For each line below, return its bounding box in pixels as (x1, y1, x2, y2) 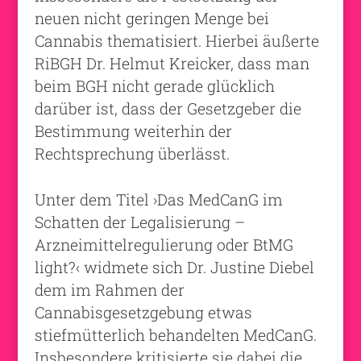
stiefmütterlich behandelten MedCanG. (34, 324, 317, 345)
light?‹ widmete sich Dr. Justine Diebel (34, 256, 314, 277)
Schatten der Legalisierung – (34, 211, 245, 232)
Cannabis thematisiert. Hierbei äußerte (34, 30, 319, 51)
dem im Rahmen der (34, 279, 185, 300)
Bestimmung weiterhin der (34, 120, 232, 141)
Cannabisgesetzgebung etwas (34, 301, 252, 322)
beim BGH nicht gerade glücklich (34, 75, 275, 96)
